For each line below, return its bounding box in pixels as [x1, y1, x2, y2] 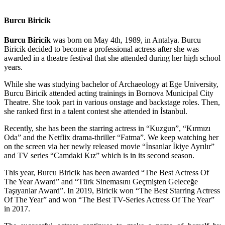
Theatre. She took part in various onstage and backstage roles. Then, [4, 98, 220, 107]
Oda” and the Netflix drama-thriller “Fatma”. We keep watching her [4, 133, 218, 142]
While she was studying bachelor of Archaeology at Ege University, [4, 80, 218, 89]
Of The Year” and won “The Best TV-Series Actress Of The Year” [4, 195, 214, 204]
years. [4, 63, 23, 72]
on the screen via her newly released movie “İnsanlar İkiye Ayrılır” [4, 142, 214, 151]
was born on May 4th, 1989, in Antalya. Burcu [51, 36, 201, 45]
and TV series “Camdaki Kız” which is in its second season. [4, 151, 194, 160]
